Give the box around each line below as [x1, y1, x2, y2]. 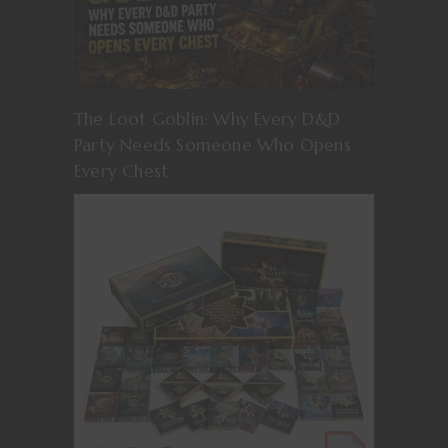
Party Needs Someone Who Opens [74, 134, 351, 157]
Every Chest [74, 160, 169, 183]
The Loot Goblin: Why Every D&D [74, 108, 340, 131]
